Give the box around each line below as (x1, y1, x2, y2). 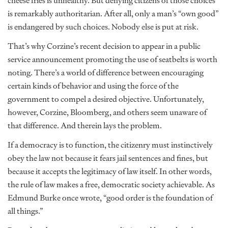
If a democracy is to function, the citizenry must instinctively (8, 138, 213, 151)
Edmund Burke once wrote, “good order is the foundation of (8, 191, 213, 204)
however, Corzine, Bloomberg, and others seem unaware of (8, 106, 207, 119)
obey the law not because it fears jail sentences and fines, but (8, 152, 208, 164)
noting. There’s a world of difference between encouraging (8, 66, 204, 79)
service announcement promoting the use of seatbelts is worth (8, 53, 217, 66)
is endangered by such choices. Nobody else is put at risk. (8, 20, 198, 33)
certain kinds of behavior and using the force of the (8, 79, 179, 92)
